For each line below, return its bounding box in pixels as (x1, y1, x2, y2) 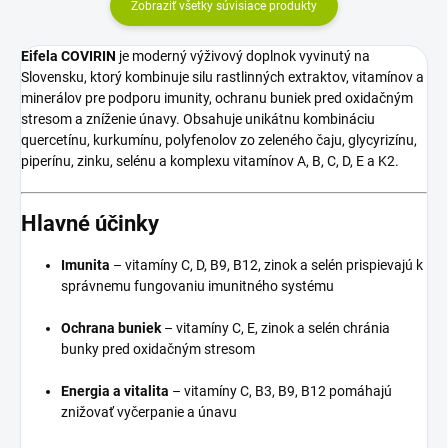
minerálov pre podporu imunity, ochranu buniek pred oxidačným (21, 89, 413, 106)
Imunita (61, 257, 110, 274)
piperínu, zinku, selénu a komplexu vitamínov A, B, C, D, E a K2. (21, 152, 399, 169)
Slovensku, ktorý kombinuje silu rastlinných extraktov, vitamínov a (21, 68, 424, 85)
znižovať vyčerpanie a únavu (61, 404, 237, 421)
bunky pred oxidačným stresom (61, 341, 255, 358)
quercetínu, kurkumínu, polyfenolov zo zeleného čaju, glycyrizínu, (21, 131, 417, 148)
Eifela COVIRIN (21, 47, 116, 64)
